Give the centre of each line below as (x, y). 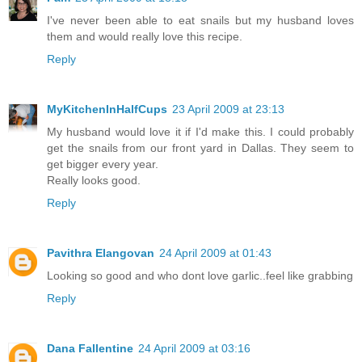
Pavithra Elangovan (101, 253)
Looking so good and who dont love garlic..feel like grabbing (200, 276)
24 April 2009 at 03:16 (194, 349)
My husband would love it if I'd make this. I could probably (200, 132)
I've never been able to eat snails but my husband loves (200, 21)
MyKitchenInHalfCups (107, 109)
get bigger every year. (103, 164)
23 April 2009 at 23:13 (228, 109)
